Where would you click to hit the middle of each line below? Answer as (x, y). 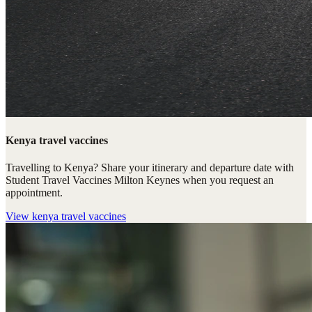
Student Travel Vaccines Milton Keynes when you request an (140, 180)
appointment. (34, 193)
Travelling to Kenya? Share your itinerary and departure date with (150, 168)
